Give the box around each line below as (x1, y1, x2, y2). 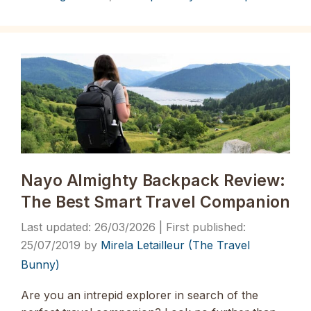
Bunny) (21, 258, 60, 272)
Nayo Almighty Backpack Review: (21, 171, 285, 191)
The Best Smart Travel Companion (21, 192, 290, 212)
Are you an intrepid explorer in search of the (21, 287, 258, 302)
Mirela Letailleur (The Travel (101, 238, 250, 253)
